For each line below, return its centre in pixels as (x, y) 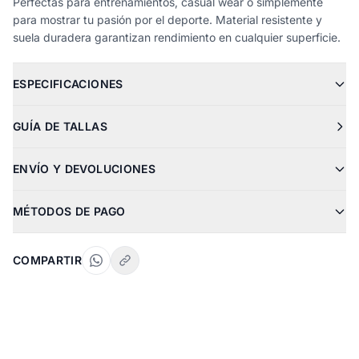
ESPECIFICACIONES (68, 84)
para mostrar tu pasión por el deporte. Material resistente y (167, 20)
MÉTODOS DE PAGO (69, 211)
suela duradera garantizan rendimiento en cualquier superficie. (177, 37)
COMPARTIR (48, 260)
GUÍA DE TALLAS (60, 126)
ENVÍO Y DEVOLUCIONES (84, 169)
